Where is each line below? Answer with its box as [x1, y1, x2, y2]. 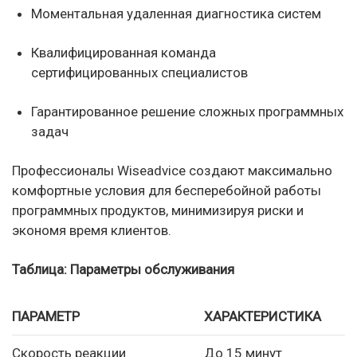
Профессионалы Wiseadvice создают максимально [12, 162, 332, 178]
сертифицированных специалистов [31, 64, 248, 80]
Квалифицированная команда [31, 44, 216, 61]
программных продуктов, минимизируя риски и [12, 202, 304, 218]
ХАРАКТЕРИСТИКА [204, 308, 321, 324]
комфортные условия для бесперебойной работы [12, 182, 321, 198]
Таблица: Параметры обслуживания [12, 261, 234, 277]
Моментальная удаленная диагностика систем [31, 5, 321, 22]
